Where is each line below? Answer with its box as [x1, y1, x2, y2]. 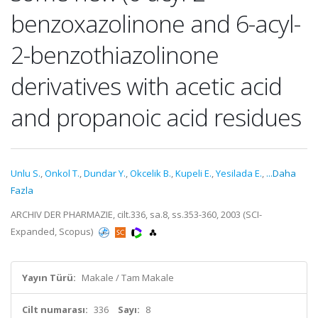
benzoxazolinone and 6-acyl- [11, 7, 300, 40]
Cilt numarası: [22, 303, 88, 316]
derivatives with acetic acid [11, 70, 282, 102]
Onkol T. [45, 167, 79, 180]
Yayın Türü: [22, 271, 76, 284]
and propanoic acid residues [11, 101, 301, 133]
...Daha [266, 167, 296, 180]
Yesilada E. [216, 167, 262, 180]
